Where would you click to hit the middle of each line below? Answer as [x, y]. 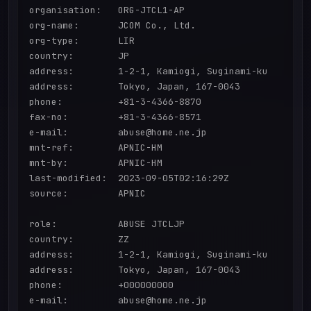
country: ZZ [79, 239]
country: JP [79, 56]
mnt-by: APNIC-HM [96, 163]
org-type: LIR [82, 41]
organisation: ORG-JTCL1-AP [107, 10]
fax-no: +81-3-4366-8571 [115, 117]
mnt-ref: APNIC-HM [96, 148]
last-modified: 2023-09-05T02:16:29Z [129, 178]
